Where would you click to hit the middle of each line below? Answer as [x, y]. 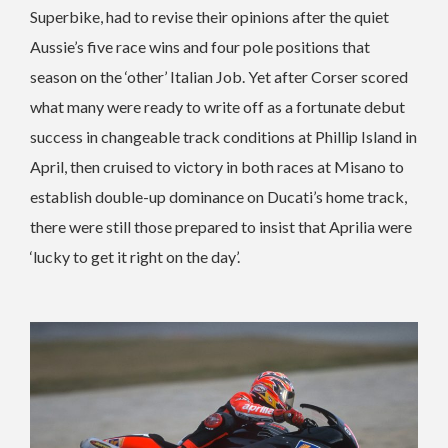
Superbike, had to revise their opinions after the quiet [209, 16]
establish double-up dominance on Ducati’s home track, [218, 196]
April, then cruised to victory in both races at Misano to [217, 166]
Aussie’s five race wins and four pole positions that [200, 46]
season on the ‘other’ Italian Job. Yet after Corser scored [219, 76]
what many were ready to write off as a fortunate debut [217, 106]
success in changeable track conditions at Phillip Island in [223, 136]
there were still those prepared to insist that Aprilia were [221, 226]
